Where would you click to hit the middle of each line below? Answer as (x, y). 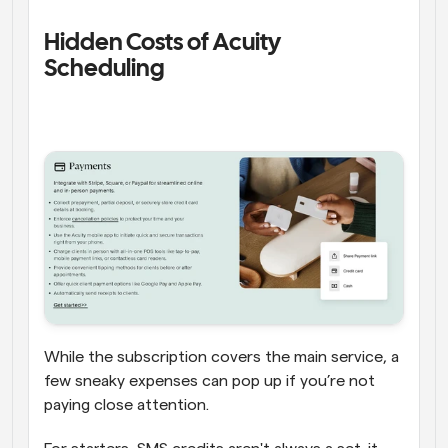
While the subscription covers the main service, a (221, 356)
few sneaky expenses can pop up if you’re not (209, 380)
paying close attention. (128, 404)
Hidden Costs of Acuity (162, 43)
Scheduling (106, 69)
